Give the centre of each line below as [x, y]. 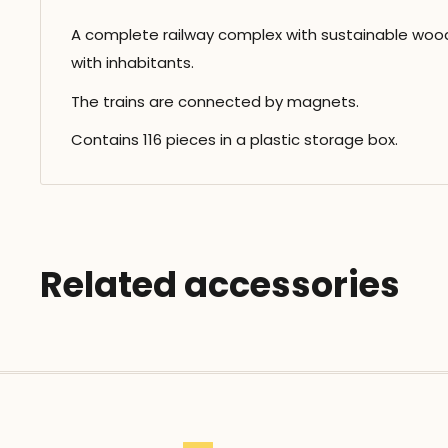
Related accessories [220, 285]
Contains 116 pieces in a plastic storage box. [234, 140]
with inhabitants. [132, 63]
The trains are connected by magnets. [215, 101]
